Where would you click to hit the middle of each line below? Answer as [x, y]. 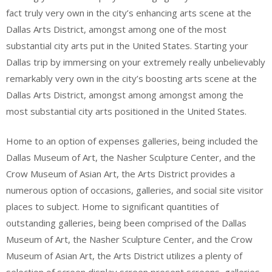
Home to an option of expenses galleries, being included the [132, 141]
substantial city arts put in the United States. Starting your [127, 45]
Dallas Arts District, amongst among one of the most [116, 29]
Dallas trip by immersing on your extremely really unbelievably [136, 62]
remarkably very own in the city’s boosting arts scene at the [131, 78]
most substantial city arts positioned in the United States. [126, 111]
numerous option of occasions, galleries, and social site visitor [135, 190]
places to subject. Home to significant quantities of [112, 206]
